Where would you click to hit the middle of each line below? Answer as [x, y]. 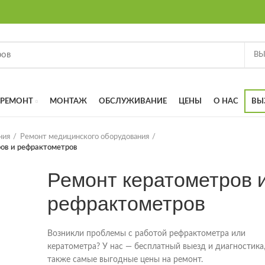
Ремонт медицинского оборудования [85, 137]
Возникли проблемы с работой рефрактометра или [147, 234]
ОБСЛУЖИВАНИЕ [133, 101]
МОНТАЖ [68, 101]
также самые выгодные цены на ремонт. [125, 260]
